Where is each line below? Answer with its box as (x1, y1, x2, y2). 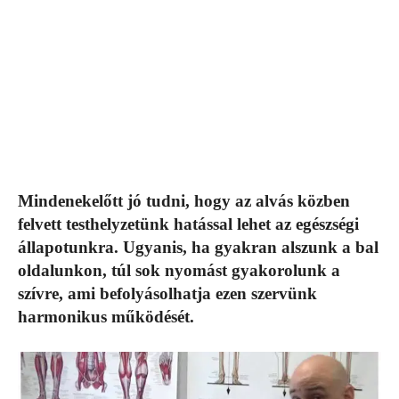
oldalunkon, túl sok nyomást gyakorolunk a (18, 261, 340, 281)
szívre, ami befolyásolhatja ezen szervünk (18, 284, 317, 304)
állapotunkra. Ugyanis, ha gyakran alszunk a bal (18, 238, 379, 257)
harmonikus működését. (18, 307, 194, 327)
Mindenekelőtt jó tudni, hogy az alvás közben (18, 191, 350, 211)
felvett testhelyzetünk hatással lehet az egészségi (18, 215, 359, 234)
